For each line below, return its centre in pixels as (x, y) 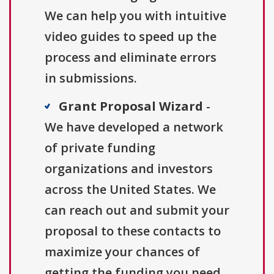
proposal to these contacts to (133, 231)
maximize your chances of (122, 251)
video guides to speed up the (131, 36)
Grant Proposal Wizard (131, 106)
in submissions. (91, 78)
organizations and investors (129, 168)
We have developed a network (134, 127)
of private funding (100, 147)
